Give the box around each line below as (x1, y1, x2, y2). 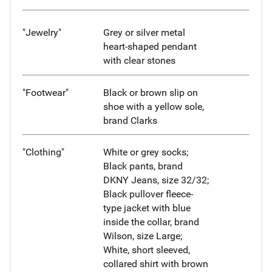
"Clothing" (22, 146, 64, 158)
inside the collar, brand (103, 216, 199, 228)
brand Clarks (103, 114, 157, 126)
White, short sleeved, (103, 244, 190, 256)
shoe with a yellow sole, (103, 100, 204, 112)
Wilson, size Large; (103, 230, 182, 242)
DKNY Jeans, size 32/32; (103, 174, 209, 186)
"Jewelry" (22, 26, 61, 38)
